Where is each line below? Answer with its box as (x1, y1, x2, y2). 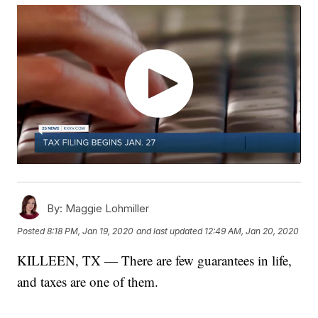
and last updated (136, 225, 203, 236)
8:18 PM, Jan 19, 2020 (47, 225, 134, 236)
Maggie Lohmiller (62, 202, 150, 216)
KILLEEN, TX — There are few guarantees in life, (17, 251, 292, 270)
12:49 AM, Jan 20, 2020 (204, 225, 300, 236)
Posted (17, 225, 48, 236)
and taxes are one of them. (17, 273, 159, 291)
